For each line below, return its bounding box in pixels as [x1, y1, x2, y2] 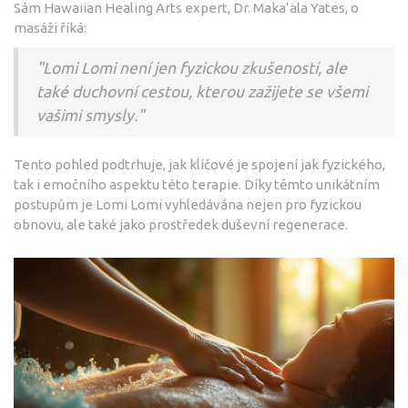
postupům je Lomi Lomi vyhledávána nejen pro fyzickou [14, 196, 362, 212]
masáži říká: [14, 19, 87, 36]
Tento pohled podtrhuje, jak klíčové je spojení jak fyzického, [14, 156, 385, 172]
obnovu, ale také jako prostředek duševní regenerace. [14, 216, 348, 232]
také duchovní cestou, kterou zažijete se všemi [36, 82, 368, 100]
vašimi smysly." [36, 106, 144, 124]
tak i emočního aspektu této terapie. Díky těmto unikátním [14, 176, 380, 192]
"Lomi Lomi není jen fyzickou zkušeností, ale [36, 58, 347, 76]
